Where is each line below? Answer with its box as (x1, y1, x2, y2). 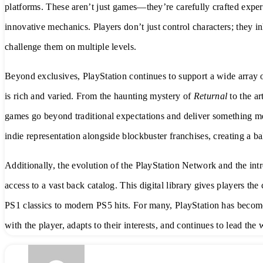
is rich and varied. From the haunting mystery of (5, 91, 194, 102)
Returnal (193, 91, 228, 102)
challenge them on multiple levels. (5, 42, 137, 52)
